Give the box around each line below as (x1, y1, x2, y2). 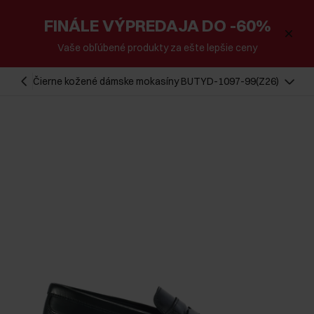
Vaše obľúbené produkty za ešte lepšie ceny (57, 41, 257, 54)
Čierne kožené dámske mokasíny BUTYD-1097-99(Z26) (33, 75, 280, 88)
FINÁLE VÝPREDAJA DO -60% (43, 15, 271, 36)
